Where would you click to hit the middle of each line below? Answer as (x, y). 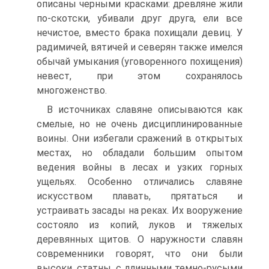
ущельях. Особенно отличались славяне (140, 182)
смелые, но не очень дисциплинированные (140, 124)
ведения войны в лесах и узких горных (140, 167)
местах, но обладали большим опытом (140, 153)
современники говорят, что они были (140, 254)
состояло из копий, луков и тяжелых (140, 225)
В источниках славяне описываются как (145, 110)
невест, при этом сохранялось (140, 76)
